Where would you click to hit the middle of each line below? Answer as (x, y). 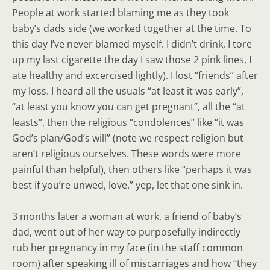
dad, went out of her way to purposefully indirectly (126, 232)
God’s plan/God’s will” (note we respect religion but (128, 138)
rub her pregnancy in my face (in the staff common (127, 248)
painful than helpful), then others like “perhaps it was (132, 169)
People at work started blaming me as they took (121, 13)
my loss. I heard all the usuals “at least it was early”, (128, 91)
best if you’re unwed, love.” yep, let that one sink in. (127, 185)
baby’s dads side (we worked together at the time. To (132, 28)
